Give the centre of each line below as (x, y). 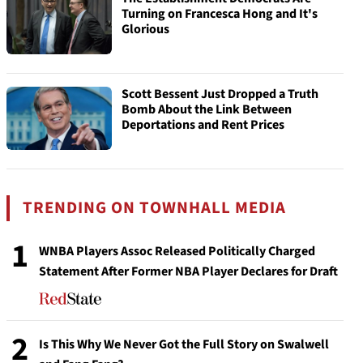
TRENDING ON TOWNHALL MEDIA (155, 208)
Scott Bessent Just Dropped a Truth (220, 94)
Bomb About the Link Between (207, 109)
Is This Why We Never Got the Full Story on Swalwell (184, 344)
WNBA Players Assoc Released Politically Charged (177, 251)
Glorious (145, 29)
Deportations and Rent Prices (203, 125)
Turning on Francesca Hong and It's (220, 14)
